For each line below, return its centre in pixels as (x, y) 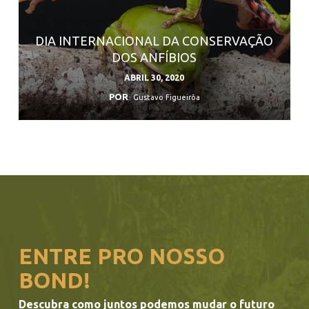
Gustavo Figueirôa (166, 97)
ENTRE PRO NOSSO (121, 257)
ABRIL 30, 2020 (154, 78)
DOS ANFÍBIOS (154, 57)
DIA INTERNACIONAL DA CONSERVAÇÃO (154, 41)
